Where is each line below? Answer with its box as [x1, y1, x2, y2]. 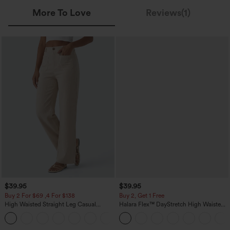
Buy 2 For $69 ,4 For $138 [5, 191, 75, 199]
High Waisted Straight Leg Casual [5, 200, 96, 208]
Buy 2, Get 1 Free [119, 191, 164, 199]
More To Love [32, 7, 91, 18]
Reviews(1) [146, 7, 191, 18]
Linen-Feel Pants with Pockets [5, 207, 87, 215]
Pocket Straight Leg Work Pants [119, 207, 205, 215]
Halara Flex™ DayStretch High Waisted [119, 200, 224, 208]
